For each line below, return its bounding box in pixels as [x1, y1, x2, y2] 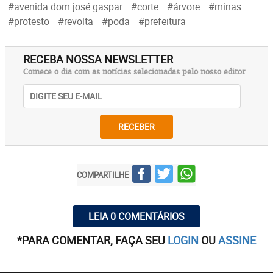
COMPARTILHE [77, 169, 129, 181]
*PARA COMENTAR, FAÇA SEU [17, 232, 168, 247]
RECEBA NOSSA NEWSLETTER [23, 51, 173, 66]
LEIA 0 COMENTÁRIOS [88, 209, 185, 223]
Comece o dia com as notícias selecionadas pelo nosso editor [23, 66, 246, 77]
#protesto [8, 14, 49, 28]
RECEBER [118, 121, 155, 133]
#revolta [58, 14, 93, 28]
